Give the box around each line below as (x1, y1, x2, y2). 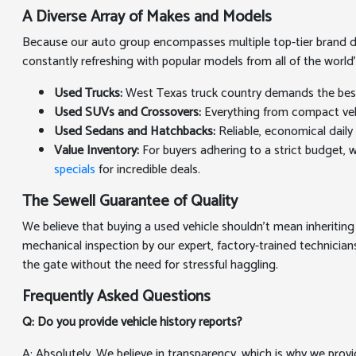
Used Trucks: (54, 83, 123, 104)
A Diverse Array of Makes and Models (22, 4, 273, 30)
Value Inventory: (54, 140, 140, 161)
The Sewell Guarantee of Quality (22, 188, 238, 215)
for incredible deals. (95, 159, 201, 180)
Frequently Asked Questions (22, 284, 211, 310)
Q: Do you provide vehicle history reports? (22, 311, 242, 333)
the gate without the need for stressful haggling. (22, 254, 279, 276)
